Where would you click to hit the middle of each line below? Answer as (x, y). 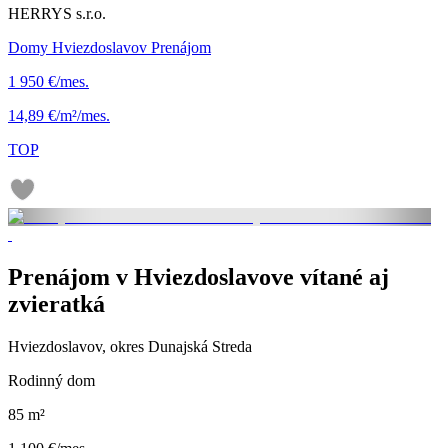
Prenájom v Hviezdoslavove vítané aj (198, 276)
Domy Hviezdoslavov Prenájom (109, 47)
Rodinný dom (51, 380)
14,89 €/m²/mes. (59, 115)
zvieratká (56, 303)
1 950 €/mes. (48, 81)
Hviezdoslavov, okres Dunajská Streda (130, 346)
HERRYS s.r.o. (57, 13)
